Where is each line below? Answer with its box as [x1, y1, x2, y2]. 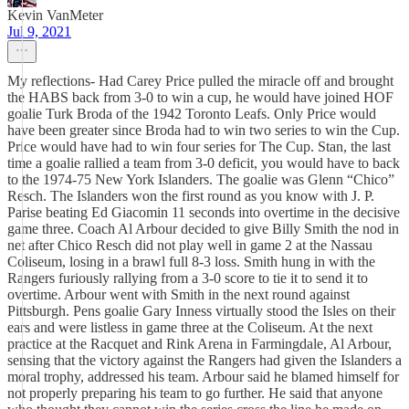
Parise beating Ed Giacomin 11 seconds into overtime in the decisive [7, 204, 400, 220]
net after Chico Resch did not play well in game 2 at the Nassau [7, 237, 372, 253]
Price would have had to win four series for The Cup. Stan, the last [7, 139, 391, 154]
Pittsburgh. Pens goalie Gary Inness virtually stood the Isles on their [7, 303, 395, 319]
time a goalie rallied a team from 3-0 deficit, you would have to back [7, 155, 400, 171]
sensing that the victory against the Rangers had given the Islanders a [7, 352, 402, 368]
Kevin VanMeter [7, 7, 103, 23]
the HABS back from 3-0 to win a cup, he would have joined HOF [7, 89, 393, 105]
